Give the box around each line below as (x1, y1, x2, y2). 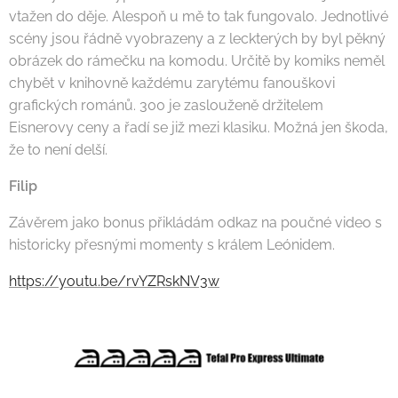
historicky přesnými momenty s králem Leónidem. (9, 235, 335, 253)
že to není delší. (9, 140, 107, 158)
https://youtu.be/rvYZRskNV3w (9, 272, 219, 290)
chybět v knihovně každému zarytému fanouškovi (9, 74, 335, 92)
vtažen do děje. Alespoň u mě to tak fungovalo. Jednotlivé (9, 7, 388, 25)
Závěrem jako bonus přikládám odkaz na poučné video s (9, 213, 382, 231)
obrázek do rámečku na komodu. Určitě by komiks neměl (9, 52, 385, 69)
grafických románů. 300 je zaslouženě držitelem (9, 96, 323, 114)
